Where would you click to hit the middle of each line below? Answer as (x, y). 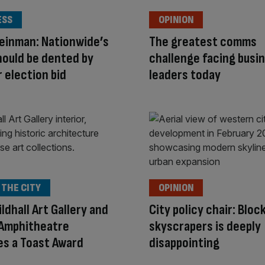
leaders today (185, 75)
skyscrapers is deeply (205, 227)
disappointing (184, 243)
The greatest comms (203, 41)
